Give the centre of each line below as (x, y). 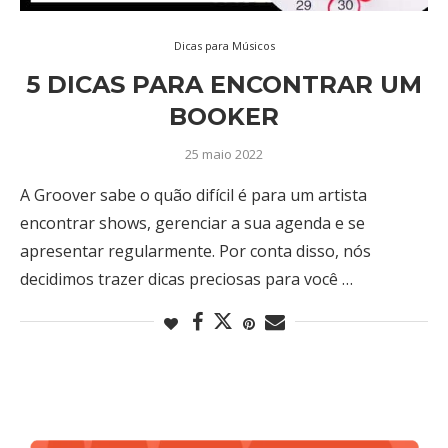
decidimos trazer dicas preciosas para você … (186, 278)
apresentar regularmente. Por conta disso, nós (195, 250)
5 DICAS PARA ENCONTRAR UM (224, 84)
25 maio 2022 (224, 153)
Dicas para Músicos (224, 45)
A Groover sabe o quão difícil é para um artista (193, 194)
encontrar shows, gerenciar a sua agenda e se (192, 222)
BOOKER (224, 116)
